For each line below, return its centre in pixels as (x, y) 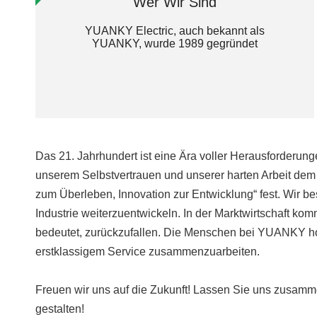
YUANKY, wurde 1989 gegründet (175, 43)
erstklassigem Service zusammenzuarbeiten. (148, 251)
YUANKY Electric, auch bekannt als (175, 30)
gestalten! (60, 309)
